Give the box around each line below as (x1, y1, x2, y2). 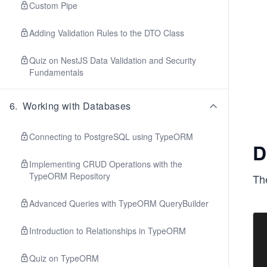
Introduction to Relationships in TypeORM (29, 225, 186, 237)
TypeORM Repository (29, 170, 110, 182)
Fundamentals (29, 66, 83, 78)
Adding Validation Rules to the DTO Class (29, 27, 184, 39)
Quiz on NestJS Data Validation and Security (29, 54, 196, 66)
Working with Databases (22, 99, 131, 113)
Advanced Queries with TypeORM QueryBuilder (29, 197, 209, 209)
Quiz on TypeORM (29, 252, 99, 264)
